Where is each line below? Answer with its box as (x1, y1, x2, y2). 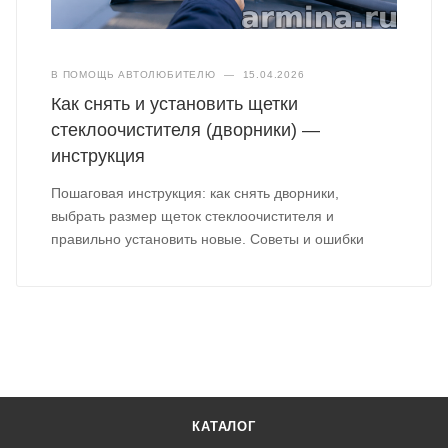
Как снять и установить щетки (51, 94, 299, 115)
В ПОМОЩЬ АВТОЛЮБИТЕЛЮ (51, 69, 216, 81)
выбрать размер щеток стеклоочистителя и (51, 208, 335, 225)
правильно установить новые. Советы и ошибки (51, 231, 365, 248)
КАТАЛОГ (192, 418, 256, 434)
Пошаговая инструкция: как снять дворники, (51, 185, 340, 202)
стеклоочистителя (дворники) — (51, 120, 321, 141)
